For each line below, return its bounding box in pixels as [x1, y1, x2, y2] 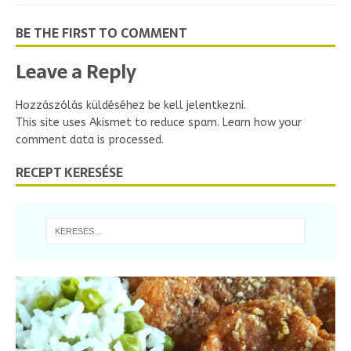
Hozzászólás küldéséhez [16, 98, 148, 112]
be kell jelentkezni [148, 98, 244, 112]
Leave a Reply [16, 56, 136, 87]
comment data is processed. [16, 132, 164, 147]
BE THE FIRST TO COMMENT [16, 22, 187, 43]
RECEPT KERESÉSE [16, 161, 123, 183]
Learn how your [223, 115, 302, 129]
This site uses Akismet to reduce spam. [16, 115, 223, 129]
